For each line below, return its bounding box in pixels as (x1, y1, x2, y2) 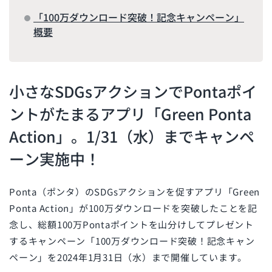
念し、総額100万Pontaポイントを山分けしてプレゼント (9, 218, 254, 231)
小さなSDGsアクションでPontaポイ (9, 80, 257, 103)
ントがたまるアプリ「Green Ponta (9, 103, 251, 125)
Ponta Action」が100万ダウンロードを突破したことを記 (9, 202, 257, 215)
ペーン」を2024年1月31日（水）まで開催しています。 (9, 251, 247, 264)
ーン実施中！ (9, 148, 100, 170)
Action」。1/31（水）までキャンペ (9, 125, 254, 148)
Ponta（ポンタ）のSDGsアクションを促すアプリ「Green (9, 185, 260, 199)
